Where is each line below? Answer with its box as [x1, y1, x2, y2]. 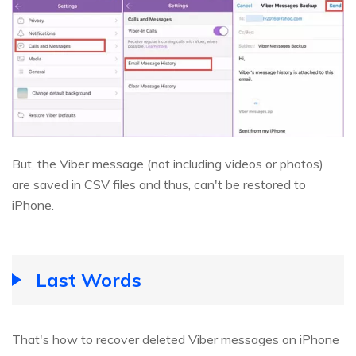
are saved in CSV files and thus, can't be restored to [12, 176, 306, 193]
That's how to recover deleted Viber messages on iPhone [12, 331, 339, 348]
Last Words [36, 268, 141, 292]
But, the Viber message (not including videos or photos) [12, 156, 323, 172]
